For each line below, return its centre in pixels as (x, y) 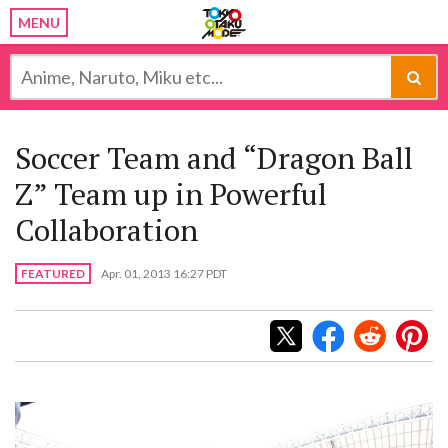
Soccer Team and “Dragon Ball (214, 158)
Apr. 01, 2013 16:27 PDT (164, 274)
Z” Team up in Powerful (171, 194)
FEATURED (53, 273)
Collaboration (106, 230)
